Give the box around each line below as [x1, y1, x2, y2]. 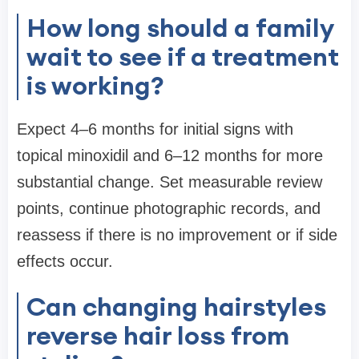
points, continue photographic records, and [17, 200, 321, 218]
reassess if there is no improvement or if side [17, 226, 337, 244]
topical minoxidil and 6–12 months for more [17, 147, 323, 165]
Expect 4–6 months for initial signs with [17, 120, 293, 139]
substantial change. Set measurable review [17, 173, 322, 192]
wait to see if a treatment [26, 40, 339, 74]
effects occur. [17, 252, 113, 271]
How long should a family [26, 11, 334, 45]
